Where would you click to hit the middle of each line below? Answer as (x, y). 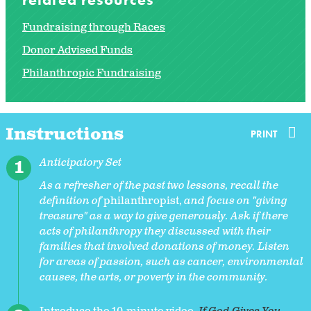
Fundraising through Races (94, 27)
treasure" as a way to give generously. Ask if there (164, 216)
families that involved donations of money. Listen (165, 246)
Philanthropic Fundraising (92, 73)
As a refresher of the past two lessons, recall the (159, 185)
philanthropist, (144, 201)
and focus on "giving (236, 201)
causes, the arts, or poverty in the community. (154, 277)
